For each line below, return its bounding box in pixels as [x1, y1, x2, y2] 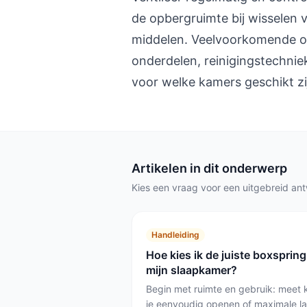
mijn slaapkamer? [146, 263, 237, 277]
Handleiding [151, 230, 199, 240]
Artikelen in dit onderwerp [132, 161, 287, 175]
